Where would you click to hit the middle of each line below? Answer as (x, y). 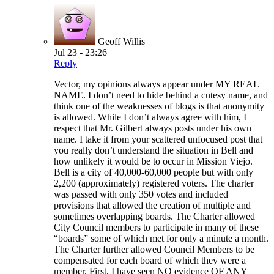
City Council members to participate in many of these (156, 228)
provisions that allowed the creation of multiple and (152, 206)
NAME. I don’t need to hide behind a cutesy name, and (161, 95)
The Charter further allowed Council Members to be (154, 250)
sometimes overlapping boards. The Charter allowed (154, 217)
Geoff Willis (121, 42)
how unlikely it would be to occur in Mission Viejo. (153, 161)
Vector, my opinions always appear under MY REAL (156, 84)
